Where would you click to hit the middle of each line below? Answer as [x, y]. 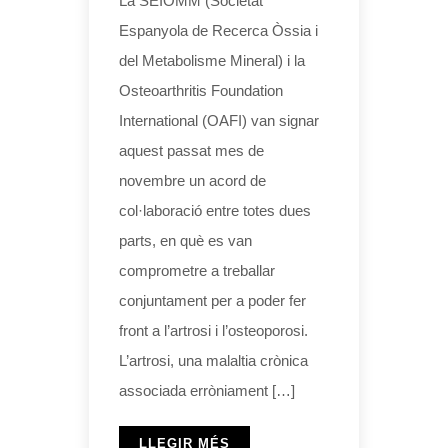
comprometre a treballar [197, 270]
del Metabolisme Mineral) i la [212, 60]
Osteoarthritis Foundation [201, 90]
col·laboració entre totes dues [215, 210]
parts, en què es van [185, 240]
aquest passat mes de [191, 150]
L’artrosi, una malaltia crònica [213, 360]
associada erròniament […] [207, 390]
